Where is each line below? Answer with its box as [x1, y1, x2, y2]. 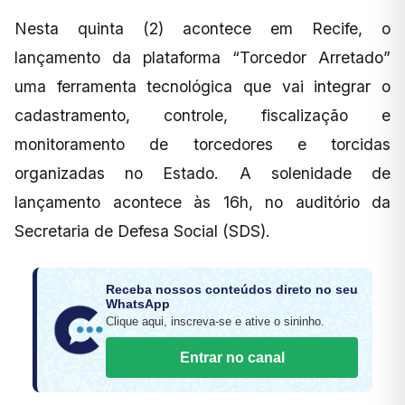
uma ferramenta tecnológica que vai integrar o [14, 76, 391, 96]
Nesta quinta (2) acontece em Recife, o [14, 18, 391, 38]
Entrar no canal [179, 349, 285, 365]
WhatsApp [106, 296, 170, 311]
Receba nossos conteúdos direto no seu [106, 281, 358, 297]
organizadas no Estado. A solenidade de [14, 163, 391, 183]
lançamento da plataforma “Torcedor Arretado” [14, 47, 391, 67]
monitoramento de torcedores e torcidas [14, 134, 391, 154]
